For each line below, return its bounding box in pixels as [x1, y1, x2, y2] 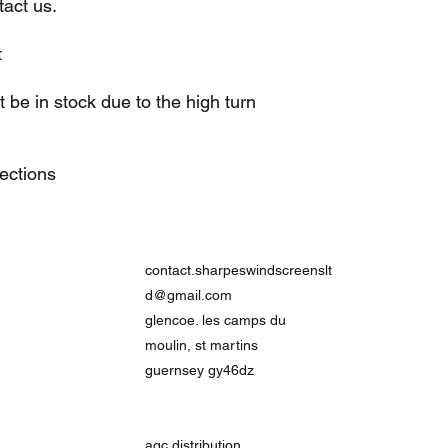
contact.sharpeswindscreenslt [145, 262, 332, 278]
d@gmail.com [145, 287, 232, 303]
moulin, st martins [145, 337, 258, 353]
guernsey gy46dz [145, 362, 254, 378]
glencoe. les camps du [145, 312, 286, 328]
